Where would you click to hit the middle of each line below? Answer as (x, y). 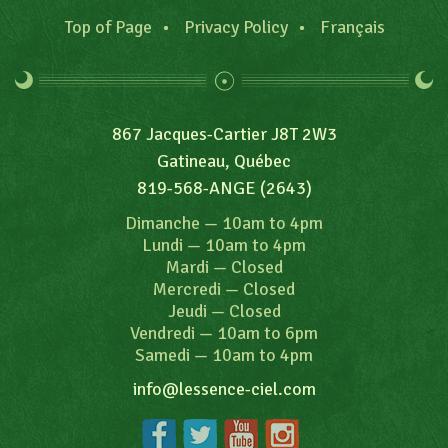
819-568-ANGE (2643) (224, 187)
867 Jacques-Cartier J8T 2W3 (224, 133)
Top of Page (107, 26)
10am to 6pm (267, 332)
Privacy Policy (235, 26)
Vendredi (162, 332)
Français (352, 26)
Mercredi (187, 288)
